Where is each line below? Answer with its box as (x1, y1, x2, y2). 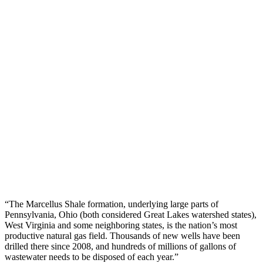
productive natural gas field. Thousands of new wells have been (5, 230, 240, 241)
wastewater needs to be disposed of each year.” (5, 251, 178, 262)
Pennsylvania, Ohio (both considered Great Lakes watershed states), (5, 209, 257, 220)
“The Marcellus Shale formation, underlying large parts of (5, 198, 218, 209)
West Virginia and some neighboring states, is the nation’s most (5, 220, 237, 230)
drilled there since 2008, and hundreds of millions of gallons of (5, 241, 236, 251)
